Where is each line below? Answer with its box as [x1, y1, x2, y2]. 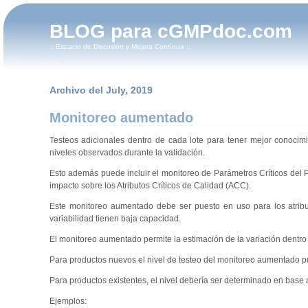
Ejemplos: [49, 296, 87, 307]
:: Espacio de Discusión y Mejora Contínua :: [49, 43, 191, 50]
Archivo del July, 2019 [49, 84, 153, 96]
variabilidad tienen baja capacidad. [49, 214, 181, 224]
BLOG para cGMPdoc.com [49, 21, 293, 42]
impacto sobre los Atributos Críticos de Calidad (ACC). [49, 181, 251, 191]
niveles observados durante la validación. [49, 148, 205, 158]
